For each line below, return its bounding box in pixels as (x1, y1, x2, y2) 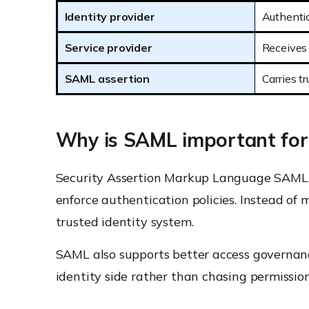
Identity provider (64, 10, 155, 23)
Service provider (64, 41, 152, 54)
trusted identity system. (55, 214, 194, 230)
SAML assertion (64, 72, 150, 86)
